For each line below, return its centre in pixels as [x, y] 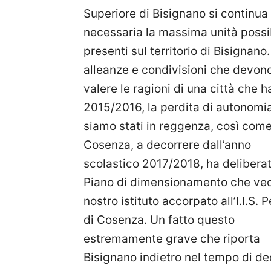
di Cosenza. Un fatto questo [159, 220]
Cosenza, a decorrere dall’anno [167, 145]
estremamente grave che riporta [172, 239]
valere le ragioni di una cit [154, 89]
